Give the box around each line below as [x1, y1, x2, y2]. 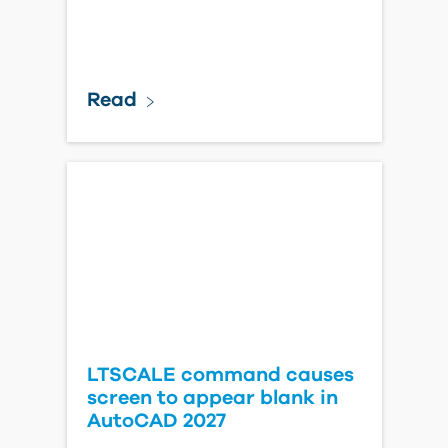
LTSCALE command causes [86, 365, 354, 385]
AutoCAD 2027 [86, 411, 226, 431]
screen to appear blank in [86, 388, 338, 408]
